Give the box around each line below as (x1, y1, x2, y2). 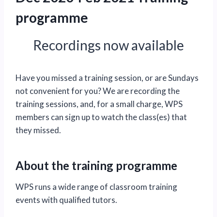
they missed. (15, 125, 61, 136)
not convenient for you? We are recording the (15, 86, 180, 96)
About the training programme (15, 158, 177, 173)
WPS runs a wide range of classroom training (15, 182, 177, 192)
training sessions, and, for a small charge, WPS (15, 99, 183, 109)
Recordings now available (33, 37, 184, 54)
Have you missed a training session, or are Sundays (15, 73, 199, 83)
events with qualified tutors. (15, 195, 117, 205)
